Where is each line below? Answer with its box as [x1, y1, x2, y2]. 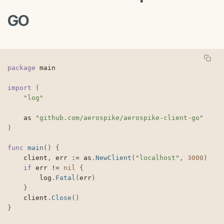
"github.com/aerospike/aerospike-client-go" [35, 114, 203, 122]
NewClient [95, 154, 131, 162]
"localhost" [135, 154, 179, 162]
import [7, 84, 31, 92]
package [7, 64, 35, 72]
